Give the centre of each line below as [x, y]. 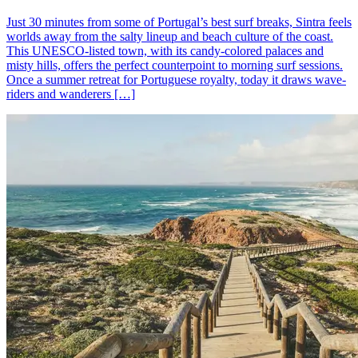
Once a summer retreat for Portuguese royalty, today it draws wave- [176, 79]
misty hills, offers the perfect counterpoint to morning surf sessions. [175, 65]
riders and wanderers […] [71, 93]
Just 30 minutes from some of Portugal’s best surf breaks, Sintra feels [179, 22]
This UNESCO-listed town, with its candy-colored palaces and [165, 50]
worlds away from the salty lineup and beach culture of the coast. [170, 36]
